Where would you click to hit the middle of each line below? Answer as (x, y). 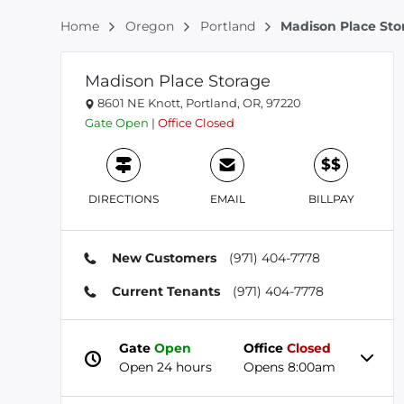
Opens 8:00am (290, 367)
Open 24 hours (166, 367)
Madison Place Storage (178, 81)
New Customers (164, 258)
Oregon (151, 26)
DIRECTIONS (123, 199)
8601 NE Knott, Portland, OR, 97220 (198, 103)
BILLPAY (331, 199)
